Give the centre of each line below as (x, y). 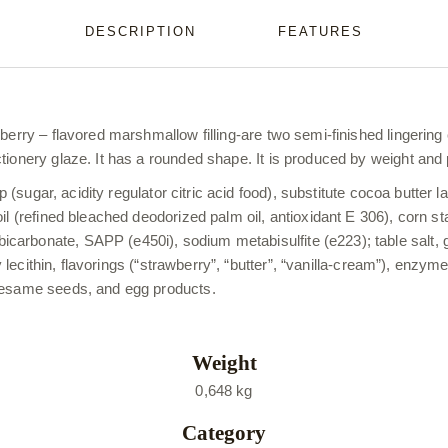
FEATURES (320, 31)
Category (224, 433)
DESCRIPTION (140, 31)
